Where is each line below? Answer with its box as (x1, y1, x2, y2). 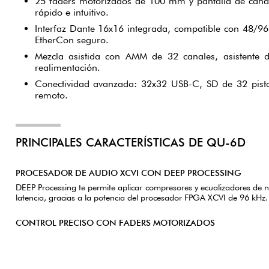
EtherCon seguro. (34, 34, 109, 46)
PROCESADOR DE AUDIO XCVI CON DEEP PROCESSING (15, 167, 241, 178)
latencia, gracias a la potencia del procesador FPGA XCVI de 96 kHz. (15, 192, 268, 202)
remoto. (34, 89, 68, 101)
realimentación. (34, 62, 100, 73)
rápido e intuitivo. (34, 7, 109, 18)
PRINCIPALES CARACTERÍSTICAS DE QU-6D (15, 135, 246, 150)
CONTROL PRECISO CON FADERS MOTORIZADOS (15, 217, 215, 228)
